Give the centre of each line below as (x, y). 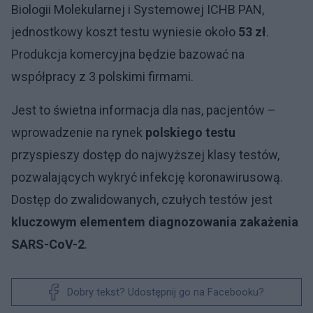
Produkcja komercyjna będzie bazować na (128, 54)
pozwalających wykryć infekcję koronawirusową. (147, 177)
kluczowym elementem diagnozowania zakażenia (155, 222)
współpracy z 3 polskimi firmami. (102, 77)
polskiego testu (190, 132)
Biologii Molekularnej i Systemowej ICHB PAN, (138, 9)
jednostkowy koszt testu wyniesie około (125, 32)
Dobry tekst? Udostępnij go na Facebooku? (166, 292)
